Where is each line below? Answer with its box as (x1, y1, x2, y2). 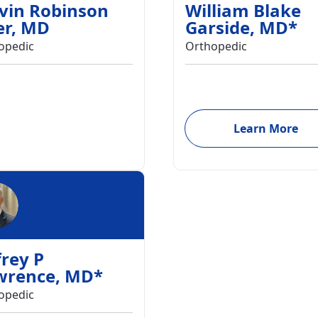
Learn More (233, 121, 298, 136)
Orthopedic (185, 38, 247, 54)
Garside (185, 16, 250, 39)
